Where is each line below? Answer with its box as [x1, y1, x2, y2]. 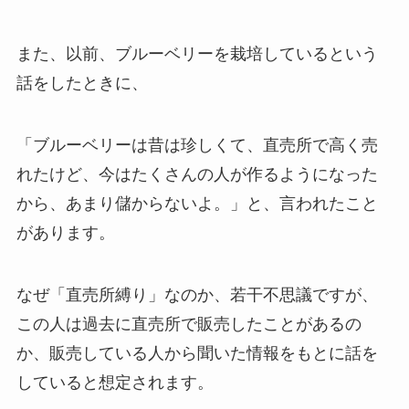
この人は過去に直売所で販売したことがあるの [16, 314, 362, 333]
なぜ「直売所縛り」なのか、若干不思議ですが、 [16, 285, 378, 304]
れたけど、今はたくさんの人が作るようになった [16, 164, 378, 184]
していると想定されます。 [16, 372, 214, 392]
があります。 [16, 223, 115, 242]
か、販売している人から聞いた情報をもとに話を [16, 343, 378, 362]
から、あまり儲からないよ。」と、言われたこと [16, 194, 378, 213]
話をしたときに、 [16, 74, 148, 93]
